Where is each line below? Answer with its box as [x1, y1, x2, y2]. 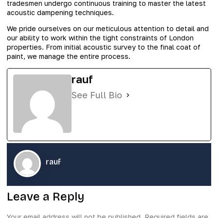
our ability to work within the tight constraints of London [7, 34, 194, 42]
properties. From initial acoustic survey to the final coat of [7, 43, 200, 52]
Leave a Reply [7, 189, 84, 203]
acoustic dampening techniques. [7, 8, 114, 17]
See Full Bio [72, 90, 122, 101]
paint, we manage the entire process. [7, 52, 130, 61]
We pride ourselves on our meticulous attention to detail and [7, 24, 209, 33]
